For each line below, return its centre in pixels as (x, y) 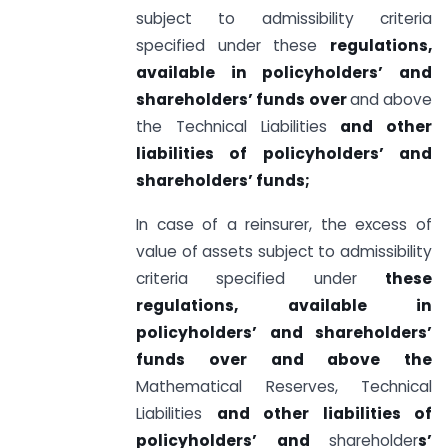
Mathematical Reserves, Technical (284, 387)
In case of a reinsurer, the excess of (284, 225)
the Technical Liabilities (238, 126)
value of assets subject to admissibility (284, 252)
